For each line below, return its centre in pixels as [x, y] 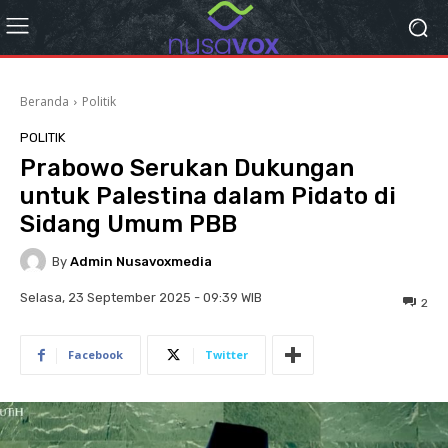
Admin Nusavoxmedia [141, 261]
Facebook [95, 355]
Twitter [226, 355]
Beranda [44, 101]
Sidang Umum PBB [128, 224]
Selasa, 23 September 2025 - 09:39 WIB [141, 298]
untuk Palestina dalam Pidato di [208, 196]
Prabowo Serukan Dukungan [187, 168]
